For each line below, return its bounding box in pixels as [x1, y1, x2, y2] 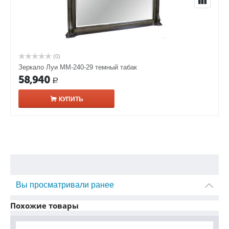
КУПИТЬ [58, 96, 83, 103]
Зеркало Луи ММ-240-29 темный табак [18, 63, 137, 72]
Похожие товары [10, 200, 79, 211]
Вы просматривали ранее [16, 180, 114, 189]
